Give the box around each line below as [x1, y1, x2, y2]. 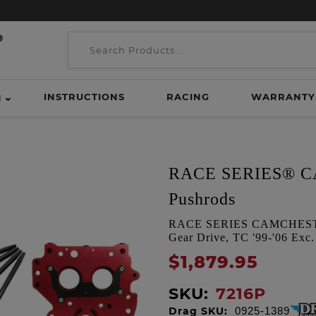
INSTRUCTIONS [43, 91, 125, 102]
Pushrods [169, 190, 236, 208]
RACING [166, 91, 209, 102]
